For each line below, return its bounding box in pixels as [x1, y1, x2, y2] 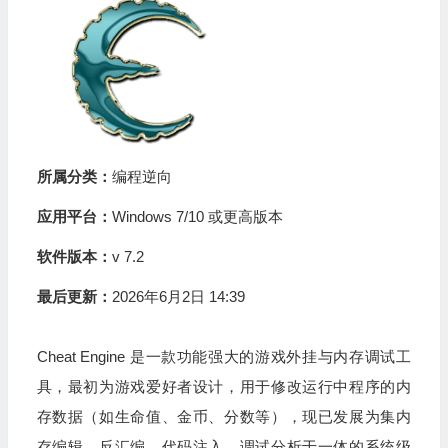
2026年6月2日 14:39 [111, 288, 245, 305]
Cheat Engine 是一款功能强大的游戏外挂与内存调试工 [36, 348, 411, 365]
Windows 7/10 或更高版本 [111, 208, 283, 225]
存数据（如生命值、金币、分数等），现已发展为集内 [36, 408, 411, 425]
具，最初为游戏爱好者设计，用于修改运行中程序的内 [36, 378, 411, 395]
